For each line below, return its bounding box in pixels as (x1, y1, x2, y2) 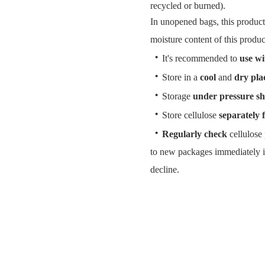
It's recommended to (162, 53, 240, 63)
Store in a (162, 72, 200, 82)
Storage (162, 91, 193, 101)
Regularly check (162, 129, 227, 139)
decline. (150, 164, 182, 174)
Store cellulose (162, 110, 219, 120)
